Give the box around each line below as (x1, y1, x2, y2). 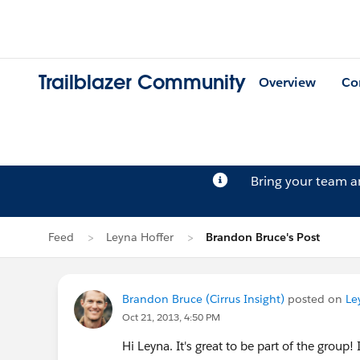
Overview (259, 74, 316, 92)
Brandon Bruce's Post (206, 230, 320, 244)
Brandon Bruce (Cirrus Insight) (122, 292, 284, 306)
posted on (284, 292, 346, 306)
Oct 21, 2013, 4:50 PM (122, 310, 220, 324)
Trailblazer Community (39, 70, 246, 96)
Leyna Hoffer (106, 230, 174, 244)
